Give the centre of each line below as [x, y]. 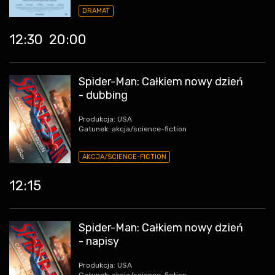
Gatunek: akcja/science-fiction [133, 129]
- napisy [99, 242]
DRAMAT [96, 11]
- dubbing [103, 95]
